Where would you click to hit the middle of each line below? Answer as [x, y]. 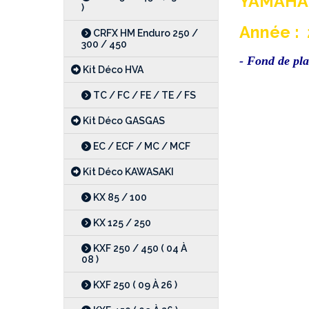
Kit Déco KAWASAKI [127, 172]
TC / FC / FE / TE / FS [143, 95]
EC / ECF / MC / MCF [141, 146]
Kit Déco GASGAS [123, 121]
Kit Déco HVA [112, 70]
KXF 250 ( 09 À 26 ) [134, 285]
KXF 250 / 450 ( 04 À [139, 248]
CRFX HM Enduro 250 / [144, 33]
